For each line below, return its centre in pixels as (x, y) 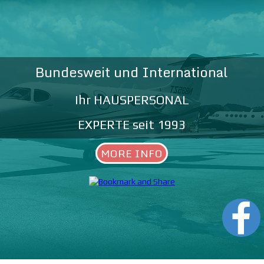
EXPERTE (105, 124)
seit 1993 (159, 124)
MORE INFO (132, 153)
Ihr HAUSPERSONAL (132, 100)
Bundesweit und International (132, 72)
